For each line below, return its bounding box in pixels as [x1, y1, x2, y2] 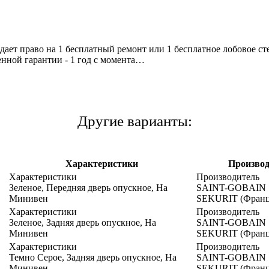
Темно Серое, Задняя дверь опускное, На [9, 252, 177, 262]
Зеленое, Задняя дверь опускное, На [9, 217, 156, 228]
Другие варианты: [77, 112, 192, 129]
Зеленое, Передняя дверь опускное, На [9, 182, 168, 193]
